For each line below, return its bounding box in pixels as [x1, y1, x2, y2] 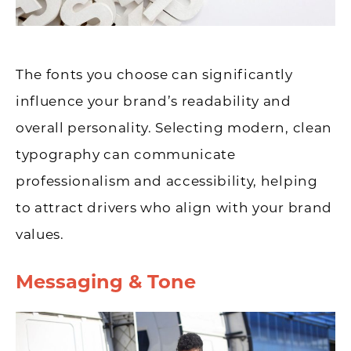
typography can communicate [16, 147, 236, 163]
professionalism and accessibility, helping [16, 173, 318, 190]
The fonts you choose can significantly [16, 67, 293, 83]
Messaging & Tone [16, 270, 196, 294]
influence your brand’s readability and [16, 93, 291, 110]
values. [16, 226, 64, 243]
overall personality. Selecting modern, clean [16, 120, 332, 136]
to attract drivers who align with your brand [16, 200, 332, 216]
